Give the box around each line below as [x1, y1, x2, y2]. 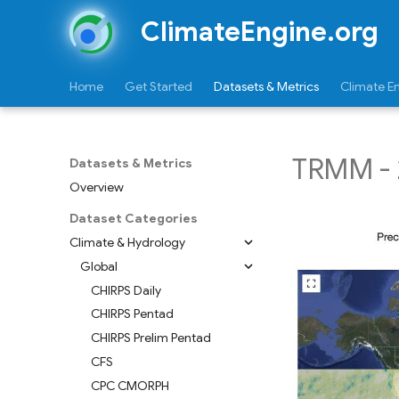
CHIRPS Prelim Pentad [91, 330, 211, 346]
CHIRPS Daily [91, 281, 161, 298]
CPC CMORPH [91, 377, 169, 394]
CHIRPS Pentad [91, 305, 174, 322]
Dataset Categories [69, 210, 198, 227]
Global [80, 257, 118, 274]
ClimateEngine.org [141, 15, 379, 49]
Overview [69, 178, 124, 195]
